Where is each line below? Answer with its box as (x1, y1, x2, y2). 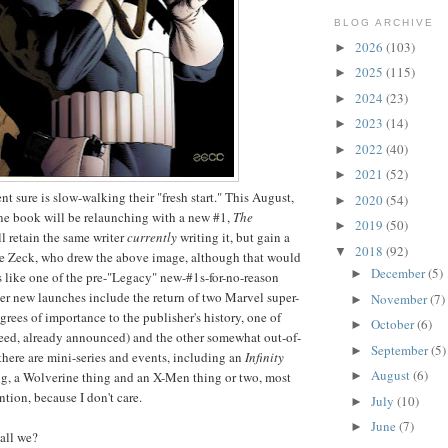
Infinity (245, 348, 284, 367)
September (370, 340, 431, 359)
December (370, 264, 428, 283)
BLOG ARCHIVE (334, 17, 435, 29)
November (370, 289, 430, 308)
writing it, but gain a (177, 228, 290, 247)
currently (127, 228, 177, 247)
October (370, 315, 417, 334)
